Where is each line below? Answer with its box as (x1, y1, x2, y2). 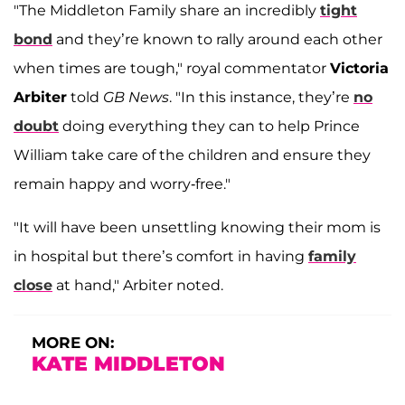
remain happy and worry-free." (14, 174, 231, 193)
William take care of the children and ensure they (14, 146, 371, 164)
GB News (103, 88, 169, 106)
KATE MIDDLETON (32, 351, 225, 376)
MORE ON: (32, 333, 114, 352)
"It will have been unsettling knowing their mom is (14, 218, 381, 236)
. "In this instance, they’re (169, 88, 353, 106)
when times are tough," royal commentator (14, 59, 330, 77)
